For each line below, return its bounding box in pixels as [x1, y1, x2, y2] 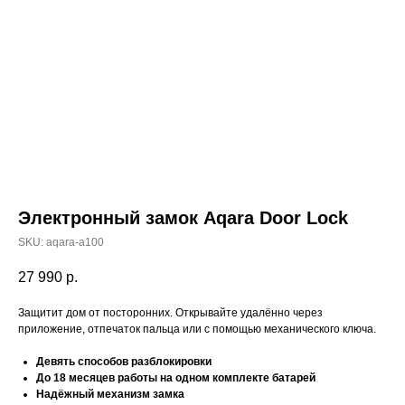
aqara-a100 [46, 236, 104, 249]
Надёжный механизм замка [36, 388, 184, 401]
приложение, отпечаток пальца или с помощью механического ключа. [18, 323, 376, 336]
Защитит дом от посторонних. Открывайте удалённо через [18, 306, 323, 320]
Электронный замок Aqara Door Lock [18, 208, 348, 228]
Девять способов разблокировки [36, 355, 212, 369]
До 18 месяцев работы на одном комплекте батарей [36, 372, 316, 385]
